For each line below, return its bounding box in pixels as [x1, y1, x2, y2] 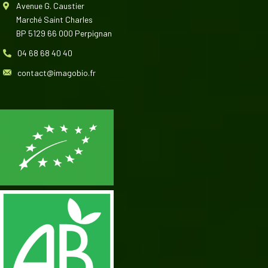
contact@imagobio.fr [17, 68, 96, 78]
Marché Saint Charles [16, 14, 93, 25]
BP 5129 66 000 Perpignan [16, 28, 112, 39]
